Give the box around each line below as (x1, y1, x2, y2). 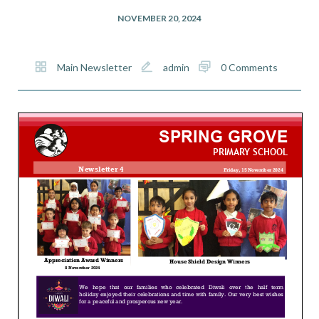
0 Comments (220, 61, 278, 73)
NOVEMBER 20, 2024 (117, 13, 202, 23)
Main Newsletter (56, 61, 132, 73)
